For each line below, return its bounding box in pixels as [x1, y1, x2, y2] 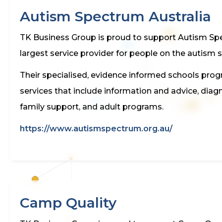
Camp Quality [20, 194, 116, 211]
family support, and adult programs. [20, 102, 164, 111]
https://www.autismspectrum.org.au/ [20, 123, 172, 133]
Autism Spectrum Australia [20, 7, 211, 25]
